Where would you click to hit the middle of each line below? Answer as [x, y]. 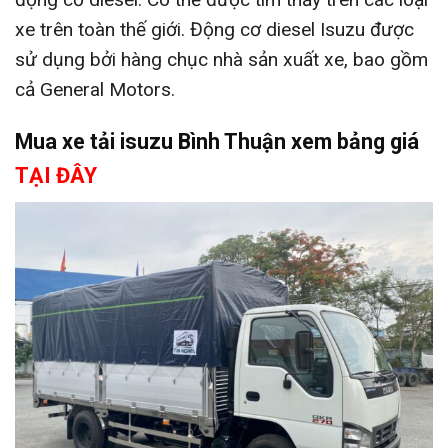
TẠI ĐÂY [56, 176]
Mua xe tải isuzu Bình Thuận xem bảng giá [217, 142]
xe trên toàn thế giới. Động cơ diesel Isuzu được [214, 29]
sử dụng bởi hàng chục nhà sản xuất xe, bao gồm [221, 59]
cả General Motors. [95, 89]
